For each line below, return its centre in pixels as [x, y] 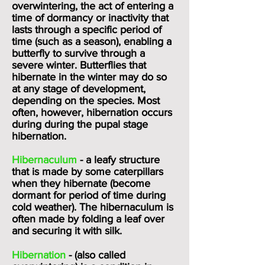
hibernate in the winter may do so [89, 77]
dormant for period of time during [89, 195]
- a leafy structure [120, 160]
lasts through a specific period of [87, 30]
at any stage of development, [79, 89]
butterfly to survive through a [78, 53]
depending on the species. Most [86, 101]
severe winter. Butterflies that [79, 65]
